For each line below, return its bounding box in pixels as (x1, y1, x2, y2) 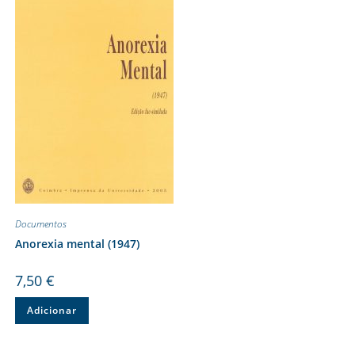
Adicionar (26, 303, 77, 317)
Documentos (14, 216, 67, 231)
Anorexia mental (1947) (14, 235, 139, 251)
